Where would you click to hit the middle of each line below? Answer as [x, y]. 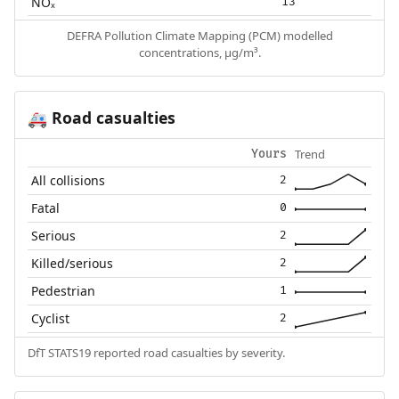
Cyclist [51, 318]
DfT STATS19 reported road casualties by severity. [156, 352]
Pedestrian [64, 290]
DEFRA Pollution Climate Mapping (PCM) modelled [199, 35]
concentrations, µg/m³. [199, 52]
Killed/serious [73, 263]
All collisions [69, 180]
